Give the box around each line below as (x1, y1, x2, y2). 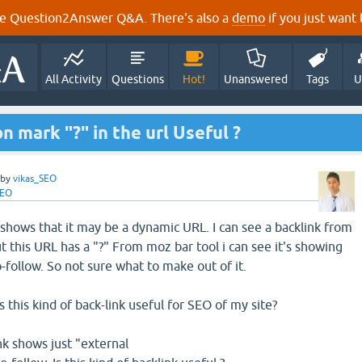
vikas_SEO (13, 173, 57, 184)
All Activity (45, 73, 102, 86)
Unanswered (224, 73, 288, 86)
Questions (112, 73, 164, 86)
